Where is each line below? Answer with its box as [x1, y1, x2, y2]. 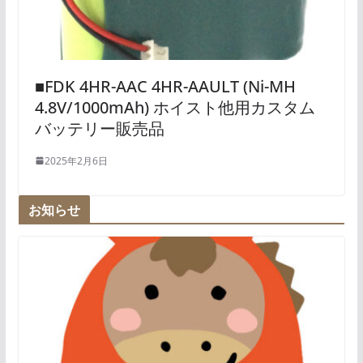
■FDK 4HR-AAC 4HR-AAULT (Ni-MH [34, 75, 296, 97]
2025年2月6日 [44, 153, 108, 168]
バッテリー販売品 [34, 117, 164, 139]
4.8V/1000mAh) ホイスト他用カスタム [34, 96, 315, 118]
